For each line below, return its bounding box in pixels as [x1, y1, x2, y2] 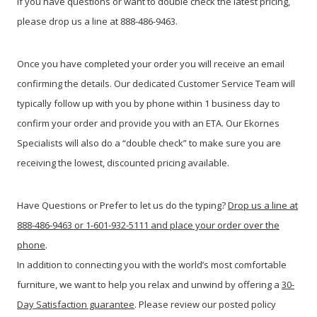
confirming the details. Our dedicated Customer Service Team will [17, 76, 295, 90]
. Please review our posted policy [134, 297, 276, 311]
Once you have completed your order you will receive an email [17, 57, 284, 70]
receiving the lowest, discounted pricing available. [17, 156, 229, 169]
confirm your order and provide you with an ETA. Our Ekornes [17, 116, 279, 129]
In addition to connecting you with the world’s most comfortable [17, 258, 287, 271]
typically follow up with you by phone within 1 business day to [17, 96, 280, 110]
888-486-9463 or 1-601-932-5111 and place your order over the [17, 218, 279, 231]
